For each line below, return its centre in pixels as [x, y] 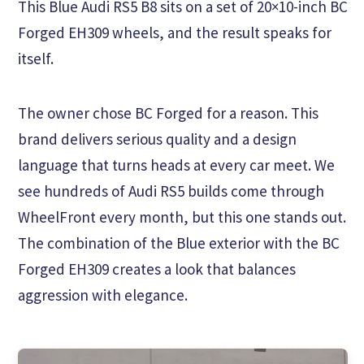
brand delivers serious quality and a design [157, 139]
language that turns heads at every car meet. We [176, 165]
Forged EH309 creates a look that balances [157, 269]
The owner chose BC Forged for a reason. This [168, 113]
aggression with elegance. [103, 295]
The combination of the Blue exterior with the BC [179, 243]
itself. [36, 58]
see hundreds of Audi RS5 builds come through [171, 191]
